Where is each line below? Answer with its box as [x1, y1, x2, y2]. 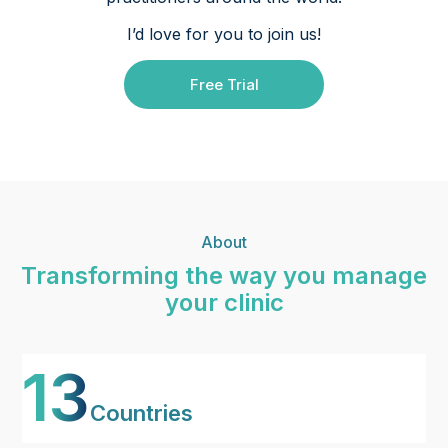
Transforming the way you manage [21, 261, 427, 291]
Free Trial [189, 74, 259, 94]
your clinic [164, 288, 284, 318]
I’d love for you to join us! [127, 23, 321, 44]
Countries [90, 399, 194, 426]
